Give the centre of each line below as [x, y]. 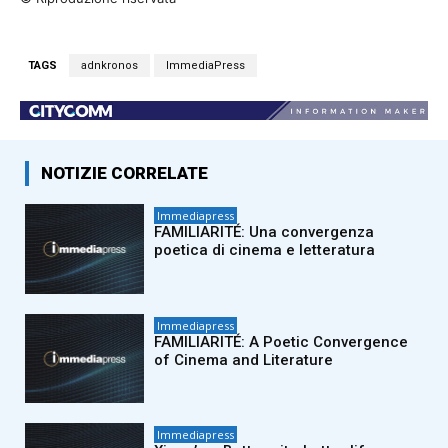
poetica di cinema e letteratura [265, 250]
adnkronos [109, 65]
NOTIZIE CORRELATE [124, 173]
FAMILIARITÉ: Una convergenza [264, 232]
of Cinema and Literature [244, 359]
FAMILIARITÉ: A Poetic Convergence [281, 341]
